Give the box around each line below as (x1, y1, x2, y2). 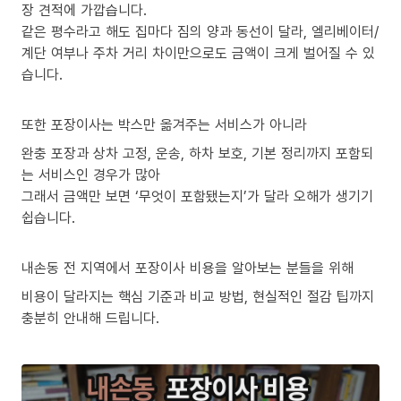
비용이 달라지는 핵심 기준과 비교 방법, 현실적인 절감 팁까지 (21, 286, 374, 306)
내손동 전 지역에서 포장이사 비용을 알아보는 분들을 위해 (21, 258, 354, 277)
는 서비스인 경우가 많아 (21, 165, 160, 184)
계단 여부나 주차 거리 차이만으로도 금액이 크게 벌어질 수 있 (21, 43, 375, 63)
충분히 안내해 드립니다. (21, 308, 159, 328)
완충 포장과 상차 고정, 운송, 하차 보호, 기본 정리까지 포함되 (21, 143, 373, 163)
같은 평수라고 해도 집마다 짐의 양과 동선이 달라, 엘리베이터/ (21, 21, 379, 41)
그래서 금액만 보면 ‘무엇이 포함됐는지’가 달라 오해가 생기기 (21, 186, 373, 206)
